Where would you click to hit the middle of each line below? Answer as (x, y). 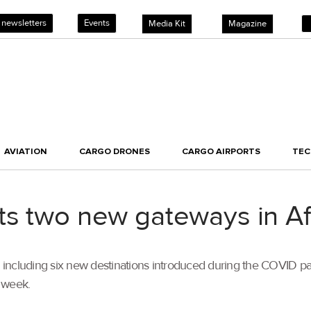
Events (97, 23)
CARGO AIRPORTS (221, 152)
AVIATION (26, 152)
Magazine (247, 24)
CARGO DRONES (115, 152)
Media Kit (167, 24)
